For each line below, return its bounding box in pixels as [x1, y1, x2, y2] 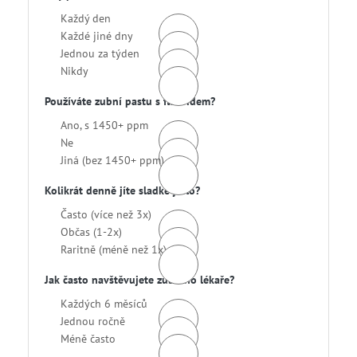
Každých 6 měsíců [61, 296, 147, 312]
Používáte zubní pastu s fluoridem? [45, 94, 215, 109]
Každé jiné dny [61, 29, 133, 44]
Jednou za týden [61, 46, 139, 61]
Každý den [61, 11, 111, 26]
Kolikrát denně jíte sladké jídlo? [45, 183, 200, 198]
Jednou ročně [61, 314, 125, 329]
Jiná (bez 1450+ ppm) [61, 153, 164, 168]
